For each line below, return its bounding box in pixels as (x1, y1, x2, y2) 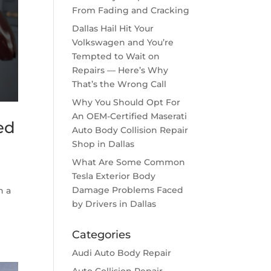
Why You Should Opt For (72, 97, 181, 108)
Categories (72, 228, 131, 241)
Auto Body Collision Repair (72, 125, 189, 135)
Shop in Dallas (72, 139, 135, 149)
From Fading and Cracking (72, 5, 190, 16)
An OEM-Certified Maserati (72, 111, 188, 122)
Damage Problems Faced (72, 184, 184, 195)
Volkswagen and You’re (72, 37, 174, 48)
